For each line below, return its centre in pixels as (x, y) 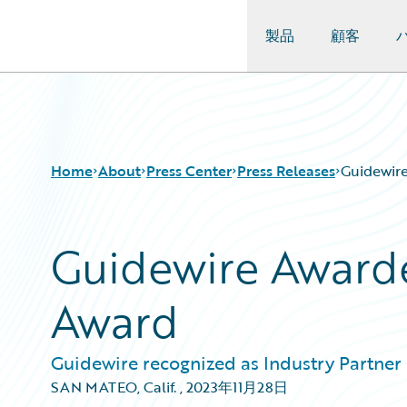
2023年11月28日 (237, 387)
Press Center (189, 171)
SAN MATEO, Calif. (114, 387)
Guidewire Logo (88, 46)
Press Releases (286, 171)
